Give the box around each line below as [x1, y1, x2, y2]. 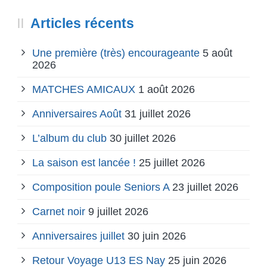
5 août [203, 46, 232, 59]
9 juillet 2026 [88, 205, 148, 218]
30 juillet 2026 [110, 132, 176, 144]
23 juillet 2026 [172, 181, 238, 193]
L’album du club [32, 132, 107, 144]
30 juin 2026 [128, 229, 186, 242]
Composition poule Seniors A [32, 181, 169, 193]
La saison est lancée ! [32, 156, 136, 169]
